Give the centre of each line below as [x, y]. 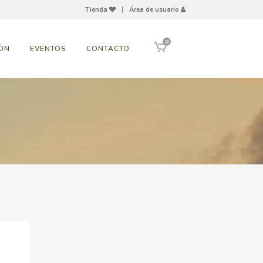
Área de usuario [155, 10]
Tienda [97, 10]
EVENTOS [48, 49]
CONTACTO [108, 49]
